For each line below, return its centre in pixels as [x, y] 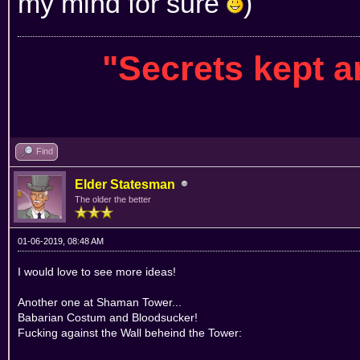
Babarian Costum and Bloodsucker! [108, 317]
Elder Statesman [125, 184]
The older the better [113, 199]
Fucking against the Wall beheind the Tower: [130, 332]
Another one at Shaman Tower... [100, 302]
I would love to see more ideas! [97, 271]
